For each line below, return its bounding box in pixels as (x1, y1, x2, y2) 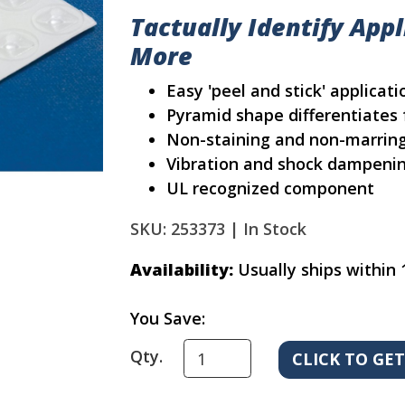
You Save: (130, 307, 205, 330)
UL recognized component (166, 177, 374, 200)
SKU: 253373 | (130, 218, 239, 240)
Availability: (130, 259, 233, 281)
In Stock (243, 218, 306, 240)
